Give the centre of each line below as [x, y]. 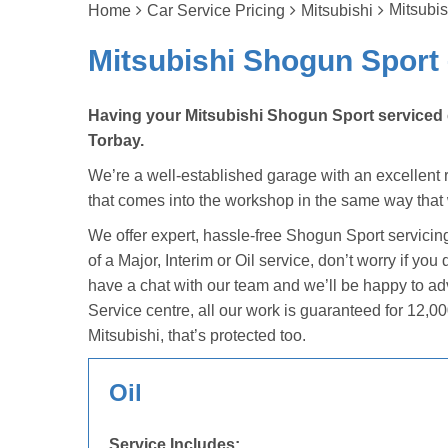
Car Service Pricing [216, 10]
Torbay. [116, 140]
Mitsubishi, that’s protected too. [197, 335]
